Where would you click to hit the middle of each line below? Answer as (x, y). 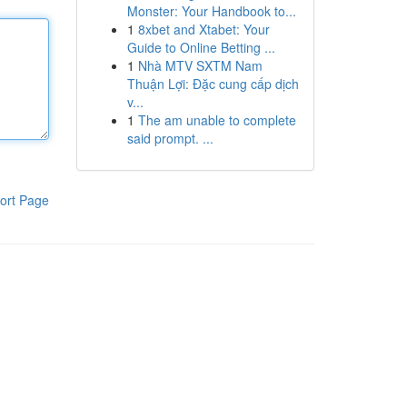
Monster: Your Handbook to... (211, 11)
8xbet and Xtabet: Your (203, 29)
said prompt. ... (170, 138)
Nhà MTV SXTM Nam (200, 65)
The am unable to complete (217, 120)
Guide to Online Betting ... (201, 47)
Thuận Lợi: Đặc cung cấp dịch (213, 84)
